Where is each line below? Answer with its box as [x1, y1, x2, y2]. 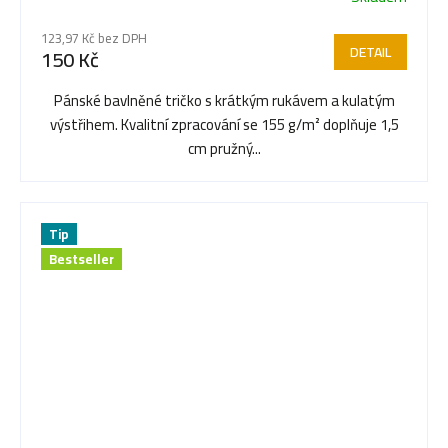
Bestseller [49, 246, 114, 271]
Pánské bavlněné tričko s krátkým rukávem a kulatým [53, 85, 395, 115]
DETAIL [350, 38, 391, 65]
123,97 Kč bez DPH [41, 25, 147, 50]
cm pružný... [187, 133, 261, 163]
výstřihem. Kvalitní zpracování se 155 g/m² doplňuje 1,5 [49, 109, 399, 139]
